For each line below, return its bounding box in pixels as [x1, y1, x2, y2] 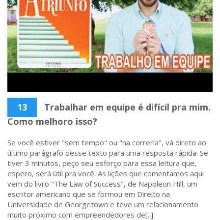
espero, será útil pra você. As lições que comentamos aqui [7, 168, 204, 178]
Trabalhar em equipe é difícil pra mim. [42, 101, 211, 113]
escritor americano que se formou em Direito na [7, 189, 170, 199]
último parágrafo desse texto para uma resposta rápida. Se [7, 147, 208, 158]
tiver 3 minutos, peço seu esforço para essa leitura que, [7, 158, 196, 168]
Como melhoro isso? [7, 115, 97, 127]
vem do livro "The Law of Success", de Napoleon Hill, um [7, 178, 197, 189]
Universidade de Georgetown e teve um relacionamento [7, 199, 198, 209]
